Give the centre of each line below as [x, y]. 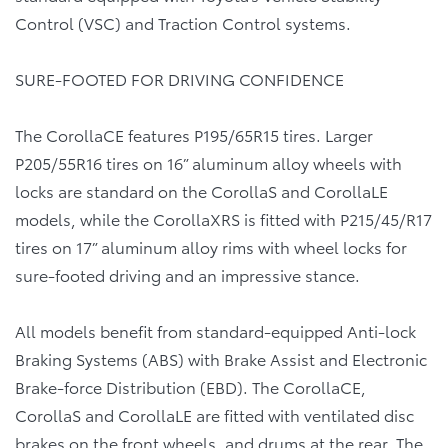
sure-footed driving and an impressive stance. [187, 274]
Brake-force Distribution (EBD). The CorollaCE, [190, 386]
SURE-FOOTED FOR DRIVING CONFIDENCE [179, 78]
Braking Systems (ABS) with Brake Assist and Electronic [221, 358]
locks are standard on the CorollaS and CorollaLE [201, 190]
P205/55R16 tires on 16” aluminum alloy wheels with [208, 162]
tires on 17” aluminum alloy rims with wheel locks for [211, 246]
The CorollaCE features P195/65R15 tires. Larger [194, 134]
